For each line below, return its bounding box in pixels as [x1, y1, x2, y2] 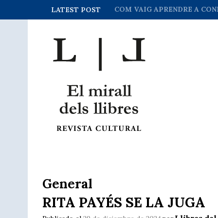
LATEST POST [51, 5, 101, 14]
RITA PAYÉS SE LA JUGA [42, 194, 205, 211]
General [42, 176, 92, 192]
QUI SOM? [114, 5, 151, 14]
